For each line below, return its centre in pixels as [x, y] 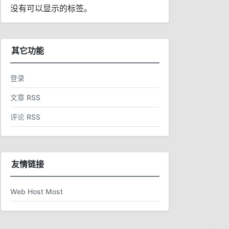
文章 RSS [25, 97]
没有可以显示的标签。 [51, 8]
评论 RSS [25, 117]
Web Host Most [37, 191]
